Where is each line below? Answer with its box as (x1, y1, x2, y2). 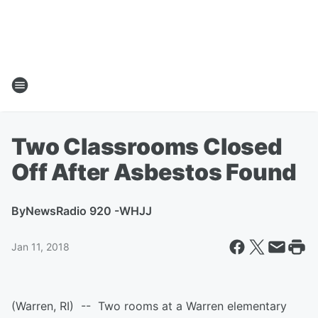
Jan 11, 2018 (11, 241, 70, 253)
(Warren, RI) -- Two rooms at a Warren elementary (11, 299, 287, 313)
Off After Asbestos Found (11, 158, 297, 186)
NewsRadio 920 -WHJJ (26, 204, 152, 218)
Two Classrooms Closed (11, 133, 283, 160)
